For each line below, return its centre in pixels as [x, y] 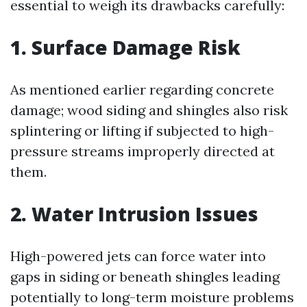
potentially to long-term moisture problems [152, 297]
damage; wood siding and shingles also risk [149, 110]
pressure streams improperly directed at [143, 151]
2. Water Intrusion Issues [134, 214]
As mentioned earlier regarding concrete [142, 89]
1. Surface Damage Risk [125, 47]
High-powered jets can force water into [138, 256]
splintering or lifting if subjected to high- [142, 131]
